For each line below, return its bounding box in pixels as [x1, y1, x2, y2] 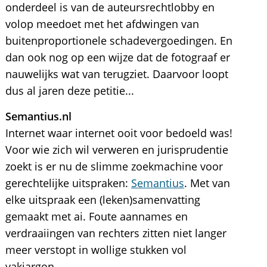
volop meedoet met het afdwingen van [5, 17, 199, 31]
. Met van [184, 176, 230, 190]
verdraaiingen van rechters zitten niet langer [5, 226, 226, 240]
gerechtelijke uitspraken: [5, 176, 131, 190]
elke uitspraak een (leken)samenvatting [5, 193, 200, 207]
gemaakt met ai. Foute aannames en [5, 209, 188, 223]
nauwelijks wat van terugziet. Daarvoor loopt [5, 67, 228, 81]
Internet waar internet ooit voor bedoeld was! [5, 126, 232, 140]
